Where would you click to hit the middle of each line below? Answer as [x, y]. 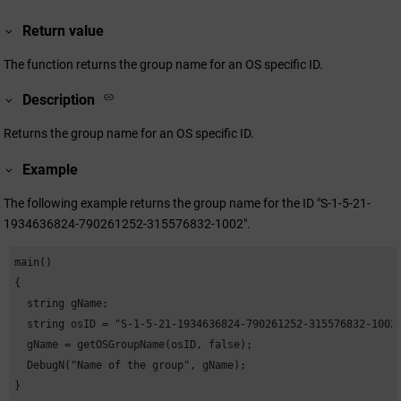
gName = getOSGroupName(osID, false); [134, 344]
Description [59, 100]
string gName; [62, 303]
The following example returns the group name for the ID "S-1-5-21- [187, 203]
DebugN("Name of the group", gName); [131, 365]
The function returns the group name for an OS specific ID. [163, 64]
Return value [64, 30]
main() [34, 262]
